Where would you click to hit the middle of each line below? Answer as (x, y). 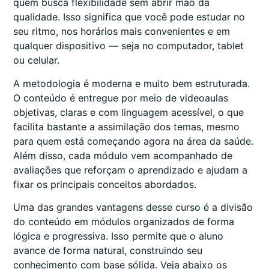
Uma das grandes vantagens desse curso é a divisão (133, 207)
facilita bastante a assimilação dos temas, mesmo (126, 126)
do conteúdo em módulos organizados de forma (124, 222)
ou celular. (36, 60)
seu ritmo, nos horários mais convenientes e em (122, 32)
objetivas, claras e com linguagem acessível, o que (128, 112)
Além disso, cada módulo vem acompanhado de (123, 155)
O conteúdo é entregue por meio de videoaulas (121, 98)
